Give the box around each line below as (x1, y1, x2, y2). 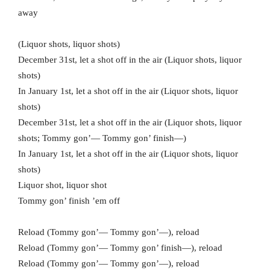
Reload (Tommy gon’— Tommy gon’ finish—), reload (18, 243, 222, 253)
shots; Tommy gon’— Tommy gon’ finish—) (18, 133, 186, 143)
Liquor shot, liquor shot (18, 180, 107, 190)
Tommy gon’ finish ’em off (18, 196, 120, 206)
